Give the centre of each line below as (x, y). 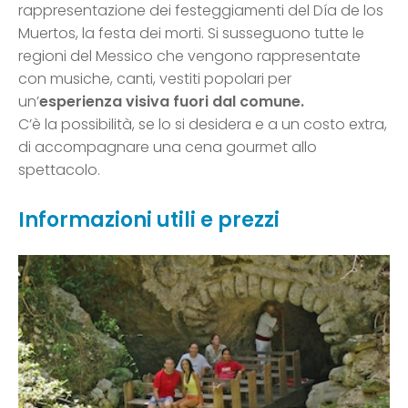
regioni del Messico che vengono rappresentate (189, 56)
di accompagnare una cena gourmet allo (168, 148)
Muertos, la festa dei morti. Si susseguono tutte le (191, 34)
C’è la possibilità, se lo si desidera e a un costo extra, (203, 125)
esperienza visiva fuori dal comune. (172, 102)
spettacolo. (59, 170)
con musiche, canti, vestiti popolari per (155, 79)
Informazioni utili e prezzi (149, 220)
